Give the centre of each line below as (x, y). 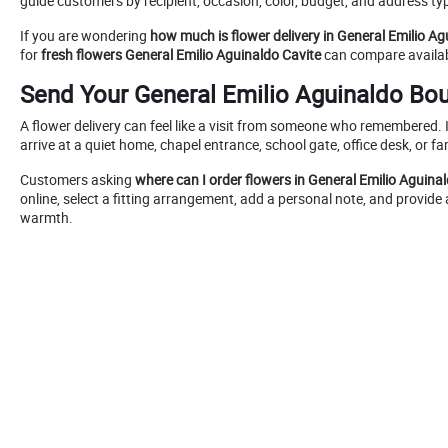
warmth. (46, 218)
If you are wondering (85, 36)
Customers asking (77, 180)
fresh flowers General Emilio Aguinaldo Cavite (181, 55)
